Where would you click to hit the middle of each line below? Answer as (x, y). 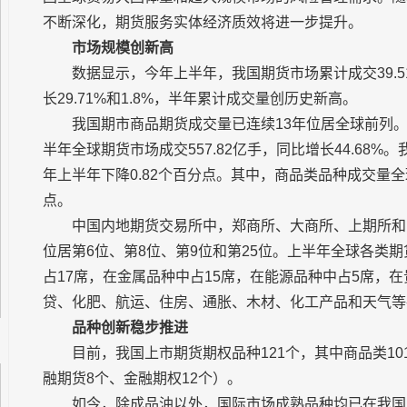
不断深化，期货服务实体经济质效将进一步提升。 (203, 22)
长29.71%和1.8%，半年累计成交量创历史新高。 (200, 99)
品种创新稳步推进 (130, 328)
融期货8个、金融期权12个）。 (142, 378)
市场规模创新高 (123, 48)
